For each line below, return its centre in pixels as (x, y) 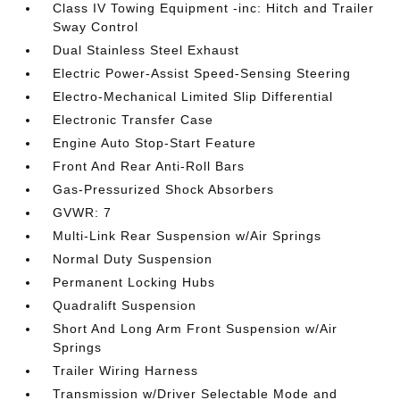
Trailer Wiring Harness (126, 371)
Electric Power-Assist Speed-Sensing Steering (202, 73)
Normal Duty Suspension (133, 259)
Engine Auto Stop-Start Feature (155, 143)
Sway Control (96, 27)
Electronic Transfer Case (133, 120)
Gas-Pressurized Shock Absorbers (164, 189)
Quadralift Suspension (125, 305)
